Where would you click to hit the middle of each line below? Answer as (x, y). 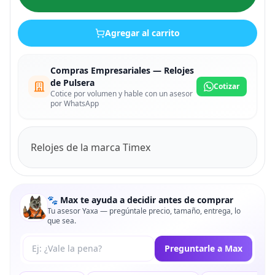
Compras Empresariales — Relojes (122, 70)
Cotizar (227, 86)
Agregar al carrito (142, 33)
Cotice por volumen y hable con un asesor (122, 93)
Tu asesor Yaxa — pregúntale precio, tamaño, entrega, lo (144, 211)
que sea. (62, 220)
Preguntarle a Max (203, 248)
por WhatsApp (75, 103)
